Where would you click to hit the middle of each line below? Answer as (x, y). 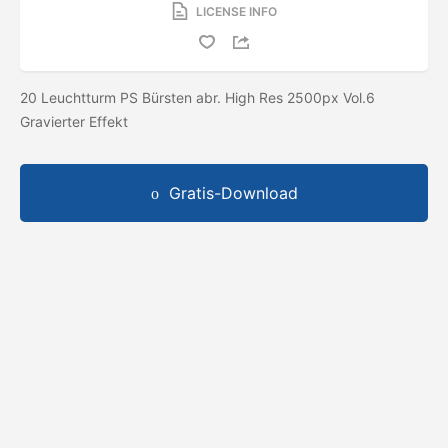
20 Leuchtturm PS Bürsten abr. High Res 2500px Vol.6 (197, 97)
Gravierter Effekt (76, 121)
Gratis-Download (233, 192)
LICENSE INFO (236, 11)
